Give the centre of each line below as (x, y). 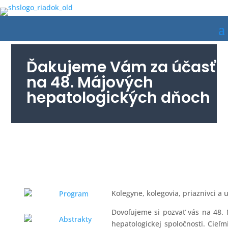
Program (74, 194)
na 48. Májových (90, 82)
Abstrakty (75, 219)
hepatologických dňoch (119, 98)
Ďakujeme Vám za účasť (121, 67)
